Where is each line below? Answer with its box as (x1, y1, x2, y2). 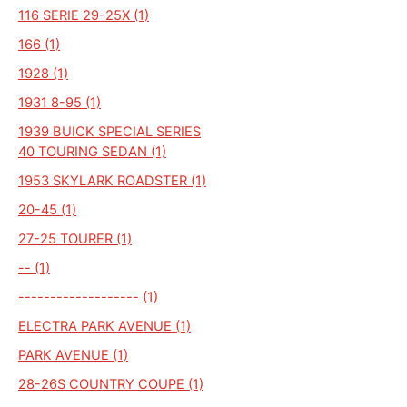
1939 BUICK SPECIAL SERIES (18, 123, 201, 140)
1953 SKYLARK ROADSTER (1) (18, 172, 206, 189)
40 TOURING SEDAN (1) (18, 143, 166, 160)
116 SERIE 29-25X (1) (18, 6, 149, 24)
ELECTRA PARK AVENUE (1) (18, 317, 191, 334)
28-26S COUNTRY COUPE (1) (18, 375, 203, 392)
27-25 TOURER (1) (18, 230, 132, 247)
